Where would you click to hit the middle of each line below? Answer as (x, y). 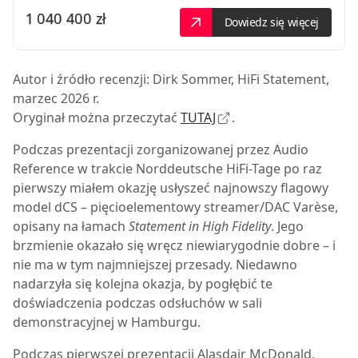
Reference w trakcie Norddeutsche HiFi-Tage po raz (167, 169)
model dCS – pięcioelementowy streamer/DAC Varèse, (175, 207)
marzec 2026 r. (56, 98)
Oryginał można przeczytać (97, 117)
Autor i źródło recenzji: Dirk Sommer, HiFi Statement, (171, 79)
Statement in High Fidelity (200, 226)
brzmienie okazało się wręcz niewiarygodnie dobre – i (174, 245)
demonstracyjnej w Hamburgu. (107, 322)
